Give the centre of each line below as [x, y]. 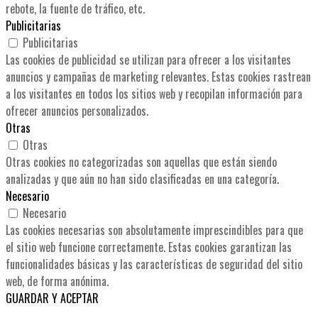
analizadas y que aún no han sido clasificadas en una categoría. [142, 179]
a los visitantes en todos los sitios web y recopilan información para [154, 94]
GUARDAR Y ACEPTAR [52, 298]
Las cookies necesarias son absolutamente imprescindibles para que [154, 230]
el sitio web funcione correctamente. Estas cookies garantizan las [149, 247]
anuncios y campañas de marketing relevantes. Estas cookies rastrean [158, 77]
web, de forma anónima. [57, 281]
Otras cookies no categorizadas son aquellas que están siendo [141, 162]
